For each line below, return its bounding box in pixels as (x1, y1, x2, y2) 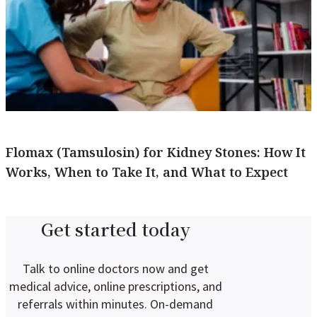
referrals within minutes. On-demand (18, 296, 213, 312)
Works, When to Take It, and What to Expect (6, 163, 288, 180)
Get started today (40, 217, 190, 241)
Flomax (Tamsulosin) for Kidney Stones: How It (6, 144, 306, 161)
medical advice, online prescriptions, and (8, 278, 222, 294)
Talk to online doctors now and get (22, 260, 209, 277)
